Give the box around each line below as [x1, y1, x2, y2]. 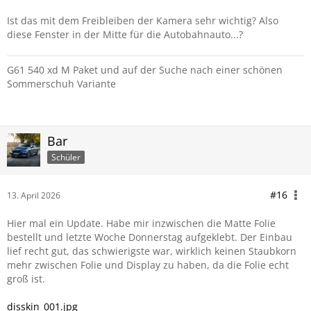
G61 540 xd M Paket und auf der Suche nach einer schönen [7, 63, 283, 76]
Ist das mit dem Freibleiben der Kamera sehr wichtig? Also [7, 14, 278, 27]
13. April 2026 [7, 190, 60, 201]
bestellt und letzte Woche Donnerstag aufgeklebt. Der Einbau [7, 230, 292, 244]
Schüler [51, 151, 81, 163]
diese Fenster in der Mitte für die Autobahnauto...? [7, 28, 243, 41]
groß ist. [7, 272, 45, 285]
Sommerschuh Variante [7, 77, 116, 90]
